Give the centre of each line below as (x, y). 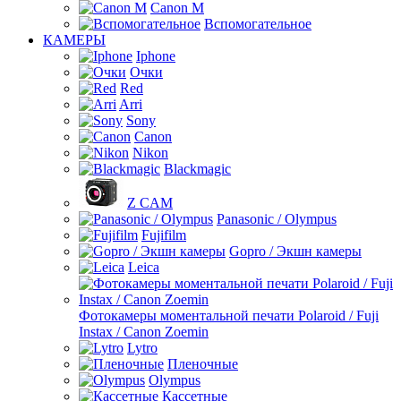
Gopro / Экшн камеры (295, 251)
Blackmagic (197, 169)
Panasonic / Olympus (277, 219)
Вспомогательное (258, 24)
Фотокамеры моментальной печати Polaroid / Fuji (229, 316)
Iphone (156, 56)
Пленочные (203, 364)
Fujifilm (164, 235)
